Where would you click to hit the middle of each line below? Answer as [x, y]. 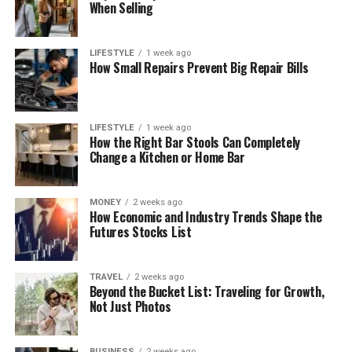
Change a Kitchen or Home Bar [167, 158]
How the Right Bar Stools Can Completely [195, 143]
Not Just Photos [130, 307]
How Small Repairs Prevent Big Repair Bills [199, 68]
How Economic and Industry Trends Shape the [205, 217]
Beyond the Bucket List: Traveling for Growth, [207, 292]
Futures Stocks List [140, 232]
